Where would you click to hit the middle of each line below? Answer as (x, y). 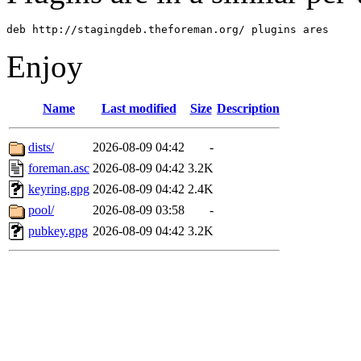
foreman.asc (59, 168)
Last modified (139, 109)
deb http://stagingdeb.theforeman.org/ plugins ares (168, 30)
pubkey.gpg (58, 231)
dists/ (41, 147)
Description (248, 109)
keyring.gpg (59, 189)
